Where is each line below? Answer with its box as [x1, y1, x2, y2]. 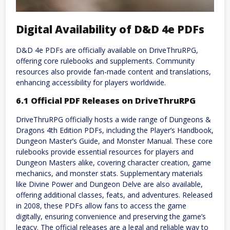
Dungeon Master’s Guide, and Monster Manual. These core [16, 136, 213, 146]
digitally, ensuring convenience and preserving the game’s [16, 211, 206, 221]
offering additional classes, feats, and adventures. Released [16, 189, 213, 200]
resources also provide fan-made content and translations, [16, 66, 211, 76]
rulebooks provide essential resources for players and [16, 146, 194, 157]
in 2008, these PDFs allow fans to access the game [16, 200, 186, 210]
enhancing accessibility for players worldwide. [16, 77, 166, 87]
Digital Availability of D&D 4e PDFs [16, 22, 204, 37]
